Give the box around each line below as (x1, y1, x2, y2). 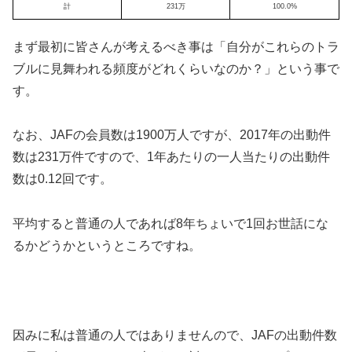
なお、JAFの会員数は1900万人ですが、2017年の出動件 (13, 128, 331, 142)
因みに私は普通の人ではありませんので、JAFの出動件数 (13, 328, 337, 342)
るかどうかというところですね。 (13, 239, 201, 253)
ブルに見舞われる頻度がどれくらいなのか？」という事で (13, 61, 339, 75)
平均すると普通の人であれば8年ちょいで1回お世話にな (13, 217, 328, 231)
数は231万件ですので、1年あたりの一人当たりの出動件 (13, 150, 330, 164)
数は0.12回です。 (13, 172, 112, 186)
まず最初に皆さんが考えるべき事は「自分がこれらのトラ (13, 39, 339, 53)
